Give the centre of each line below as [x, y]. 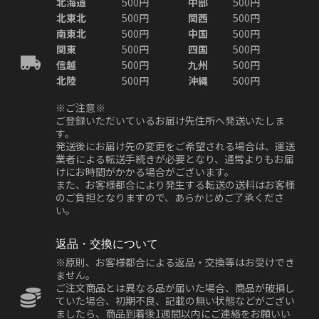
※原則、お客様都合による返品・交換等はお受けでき [175, 262]
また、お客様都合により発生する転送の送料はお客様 [175, 185]
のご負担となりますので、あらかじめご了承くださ [170, 198]
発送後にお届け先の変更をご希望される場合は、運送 [175, 146]
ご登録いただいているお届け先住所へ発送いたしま [170, 121]
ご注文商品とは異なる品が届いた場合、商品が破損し [175, 288]
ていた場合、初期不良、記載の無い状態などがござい [175, 301]
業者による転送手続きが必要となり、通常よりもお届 [175, 159]
